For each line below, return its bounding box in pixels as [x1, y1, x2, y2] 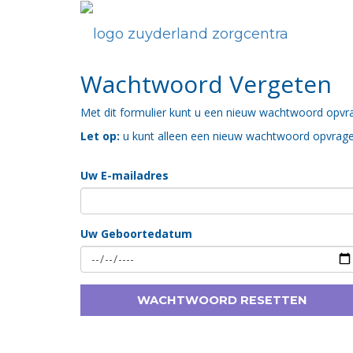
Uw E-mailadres [80, 168, 169, 183]
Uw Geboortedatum [80, 226, 192, 241]
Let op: [80, 128, 120, 143]
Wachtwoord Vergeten [80, 68, 332, 100]
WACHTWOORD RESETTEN [137, 293, 307, 307]
